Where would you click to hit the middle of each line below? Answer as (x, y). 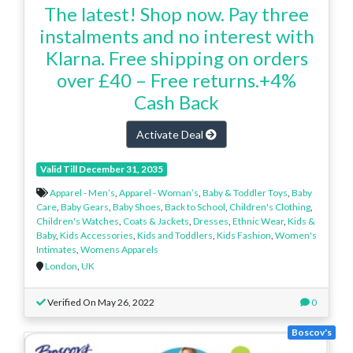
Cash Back (176, 102)
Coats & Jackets (156, 221)
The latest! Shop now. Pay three (176, 13)
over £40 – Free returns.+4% (176, 80)
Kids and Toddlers (175, 235)
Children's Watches (78, 221)
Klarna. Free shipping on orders (176, 58)
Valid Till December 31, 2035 (101, 169)
